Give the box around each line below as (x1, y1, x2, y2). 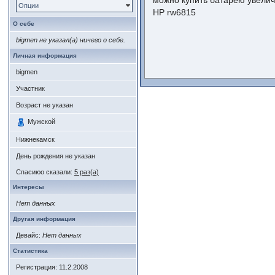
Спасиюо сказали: (15, 168, 74, 176)
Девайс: (15, 231, 42, 239)
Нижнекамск (15, 136, 55, 143)
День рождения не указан (15, 152, 95, 160)
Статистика (12, 247, 48, 254)
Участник (15, 85, 45, 92)
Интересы (12, 184, 44, 190)
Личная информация (12, 52, 77, 59)
